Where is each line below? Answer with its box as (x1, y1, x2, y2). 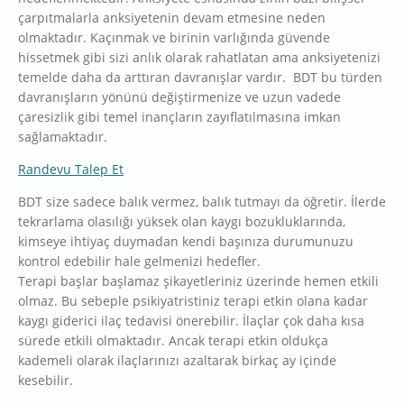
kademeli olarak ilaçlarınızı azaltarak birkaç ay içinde (18, 352, 336, 370)
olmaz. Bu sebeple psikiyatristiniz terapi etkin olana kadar (18, 292, 368, 310)
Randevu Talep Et (18, 161, 124, 179)
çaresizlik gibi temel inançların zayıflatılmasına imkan (18, 108, 341, 126)
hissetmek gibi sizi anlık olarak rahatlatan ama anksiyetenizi (18, 49, 381, 67)
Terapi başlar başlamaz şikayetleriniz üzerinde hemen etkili (18, 272, 379, 290)
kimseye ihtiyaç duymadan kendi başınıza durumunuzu (18, 233, 353, 251)
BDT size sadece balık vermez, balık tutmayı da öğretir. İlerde (18, 193, 386, 211)
